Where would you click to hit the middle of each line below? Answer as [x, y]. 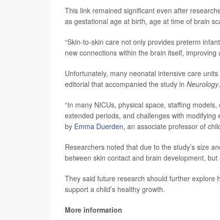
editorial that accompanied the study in [126, 84]
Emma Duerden [99, 126]
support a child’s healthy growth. [115, 189]
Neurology [203, 84]
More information [94, 210]
